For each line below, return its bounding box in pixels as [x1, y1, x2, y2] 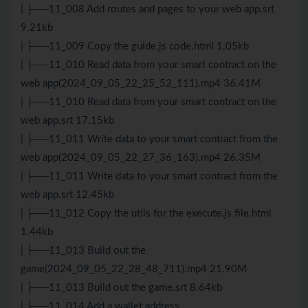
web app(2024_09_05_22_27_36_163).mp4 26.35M [21, 153, 261, 164]
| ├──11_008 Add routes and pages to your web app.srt [21, 4, 274, 15]
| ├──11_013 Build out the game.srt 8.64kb [21, 283, 222, 294]
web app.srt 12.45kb [21, 190, 114, 201]
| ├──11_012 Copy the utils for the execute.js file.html [21, 208, 272, 219]
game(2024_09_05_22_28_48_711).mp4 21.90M [21, 264, 247, 275]
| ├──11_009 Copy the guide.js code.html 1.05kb [21, 41, 249, 52]
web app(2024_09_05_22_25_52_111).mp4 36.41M [21, 78, 261, 89]
